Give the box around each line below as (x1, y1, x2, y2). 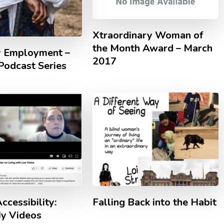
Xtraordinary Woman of (92, 28, 203, 42)
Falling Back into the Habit (92, 195, 216, 209)
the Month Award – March (92, 41, 212, 55)
